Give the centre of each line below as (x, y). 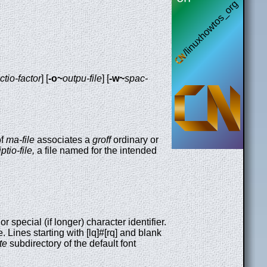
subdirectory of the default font (72, 244)
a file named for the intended (96, 151)
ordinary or (135, 140)
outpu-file (82, 78)
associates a (63, 140)
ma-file (20, 140)
